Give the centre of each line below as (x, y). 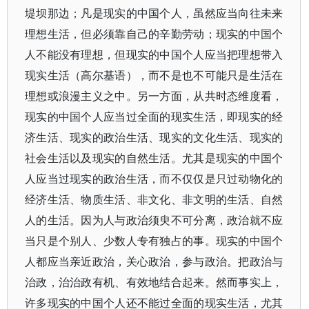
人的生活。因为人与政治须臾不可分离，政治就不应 (154, 220)
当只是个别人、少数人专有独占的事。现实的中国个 (154, 241)
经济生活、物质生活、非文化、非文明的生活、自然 (154, 199)
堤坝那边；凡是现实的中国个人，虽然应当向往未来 (154, 13)
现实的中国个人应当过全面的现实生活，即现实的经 (154, 117)
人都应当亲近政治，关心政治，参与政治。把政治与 (154, 261)
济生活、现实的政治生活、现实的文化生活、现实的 (154, 137)
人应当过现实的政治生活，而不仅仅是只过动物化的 (154, 179)
